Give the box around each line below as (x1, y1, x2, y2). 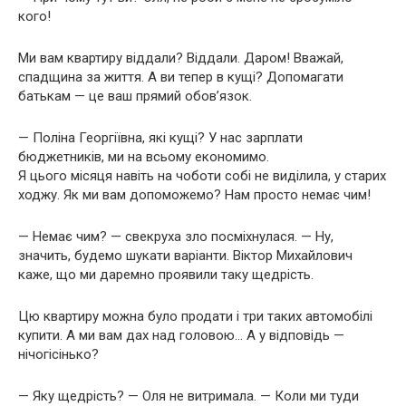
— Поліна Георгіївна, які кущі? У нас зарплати (18, 129, 303, 146)
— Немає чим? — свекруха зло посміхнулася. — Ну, (18, 227, 333, 245)
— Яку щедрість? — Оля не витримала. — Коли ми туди (18, 387, 359, 404)
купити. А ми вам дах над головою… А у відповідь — (18, 326, 344, 343)
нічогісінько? (18, 345, 99, 362)
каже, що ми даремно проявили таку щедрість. (18, 266, 314, 283)
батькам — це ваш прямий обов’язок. (18, 87, 252, 104)
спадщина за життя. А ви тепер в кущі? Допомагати (18, 68, 343, 85)
